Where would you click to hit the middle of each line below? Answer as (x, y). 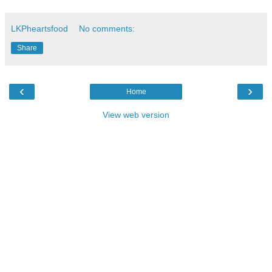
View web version (136, 114)
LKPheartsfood (39, 28)
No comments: (107, 28)
